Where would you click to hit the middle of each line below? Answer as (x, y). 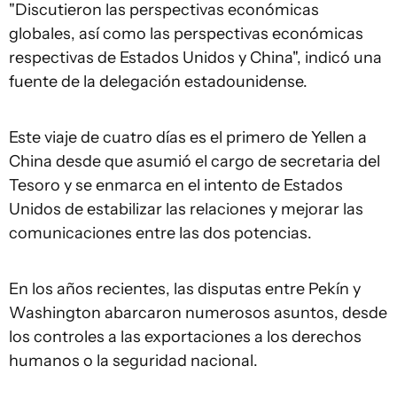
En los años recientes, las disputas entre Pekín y (185, 289)
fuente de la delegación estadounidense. (158, 82)
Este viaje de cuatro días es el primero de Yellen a (188, 137)
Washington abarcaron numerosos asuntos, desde (198, 313)
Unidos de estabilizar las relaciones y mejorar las (186, 209)
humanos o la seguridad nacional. (133, 361)
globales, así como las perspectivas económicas (186, 34)
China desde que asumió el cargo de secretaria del (195, 161)
